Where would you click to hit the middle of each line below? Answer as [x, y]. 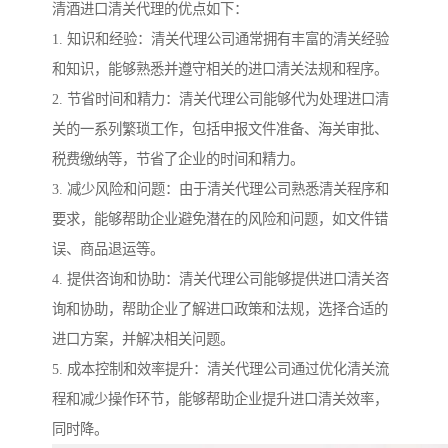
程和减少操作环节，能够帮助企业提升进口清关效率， [220, 399]
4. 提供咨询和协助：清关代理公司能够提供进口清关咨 [220, 279]
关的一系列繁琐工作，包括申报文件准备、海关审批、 [220, 129]
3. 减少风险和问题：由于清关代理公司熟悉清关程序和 [220, 189]
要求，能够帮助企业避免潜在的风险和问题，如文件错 [220, 219]
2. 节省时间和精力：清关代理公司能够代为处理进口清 [220, 99]
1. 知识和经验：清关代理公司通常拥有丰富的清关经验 [220, 39]
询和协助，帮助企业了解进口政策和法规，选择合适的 [220, 309]
